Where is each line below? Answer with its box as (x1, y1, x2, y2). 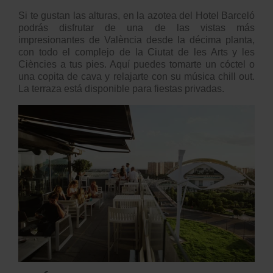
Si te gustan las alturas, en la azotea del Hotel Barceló (18, 10, 255, 21)
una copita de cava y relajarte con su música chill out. (18, 71, 255, 82)
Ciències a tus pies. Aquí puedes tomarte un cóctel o (18, 58, 255, 69)
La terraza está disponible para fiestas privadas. (18, 83, 224, 94)
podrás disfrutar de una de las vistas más (18, 22, 255, 33)
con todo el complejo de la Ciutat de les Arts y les (18, 46, 255, 57)
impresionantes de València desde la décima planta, (18, 34, 255, 45)
